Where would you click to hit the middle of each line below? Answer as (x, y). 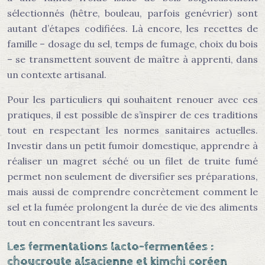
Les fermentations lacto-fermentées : (110, 247)
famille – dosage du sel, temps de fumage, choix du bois (132, 44)
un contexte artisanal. (57, 75)
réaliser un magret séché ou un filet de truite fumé (132, 161)
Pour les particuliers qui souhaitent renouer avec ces (132, 99)
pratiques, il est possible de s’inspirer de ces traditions (132, 115)
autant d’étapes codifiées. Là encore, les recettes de (132, 28)
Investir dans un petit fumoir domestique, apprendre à (132, 146)
